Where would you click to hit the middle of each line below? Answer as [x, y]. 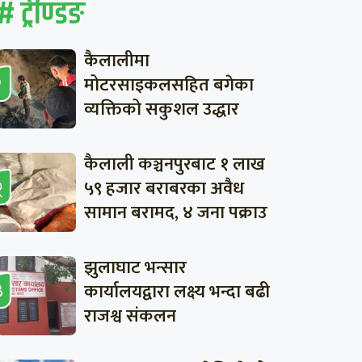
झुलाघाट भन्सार [135, 267]
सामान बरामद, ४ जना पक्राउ [175, 213]
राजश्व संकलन [130, 316]
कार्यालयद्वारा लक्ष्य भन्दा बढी [177, 292]
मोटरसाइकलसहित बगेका [168, 85]
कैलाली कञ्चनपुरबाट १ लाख [174, 164]
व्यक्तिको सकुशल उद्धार [161, 109]
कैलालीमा [116, 61]
